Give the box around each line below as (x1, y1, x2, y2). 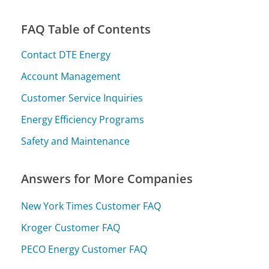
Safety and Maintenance (21, 134, 130, 148)
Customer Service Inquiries (21, 91, 144, 105)
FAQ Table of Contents (21, 21, 151, 38)
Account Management (21, 70, 121, 83)
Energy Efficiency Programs (21, 113, 145, 127)
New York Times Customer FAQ (21, 199, 162, 213)
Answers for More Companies (21, 171, 193, 187)
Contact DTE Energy (21, 48, 111, 62)
